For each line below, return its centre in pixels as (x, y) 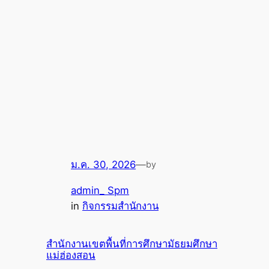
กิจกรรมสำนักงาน (121, 206)
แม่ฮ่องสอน (71, 255)
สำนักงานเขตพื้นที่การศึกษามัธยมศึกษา (132, 244)
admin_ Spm (100, 191)
